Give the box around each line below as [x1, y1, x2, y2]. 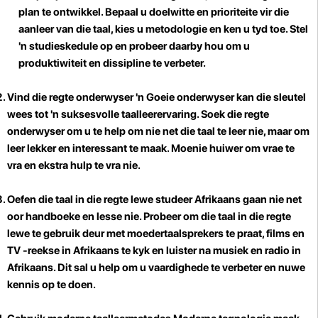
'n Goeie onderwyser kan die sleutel [136, 90, 306, 104]
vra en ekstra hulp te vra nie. [7, 158, 141, 172]
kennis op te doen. [7, 278, 96, 291]
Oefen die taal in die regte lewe [7, 192, 155, 206]
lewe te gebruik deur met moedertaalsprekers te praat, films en [7, 226, 305, 240]
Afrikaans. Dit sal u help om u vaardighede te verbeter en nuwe [7, 261, 305, 274]
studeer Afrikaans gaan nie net [155, 192, 302, 206]
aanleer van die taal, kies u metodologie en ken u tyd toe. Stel [18, 22, 308, 35]
